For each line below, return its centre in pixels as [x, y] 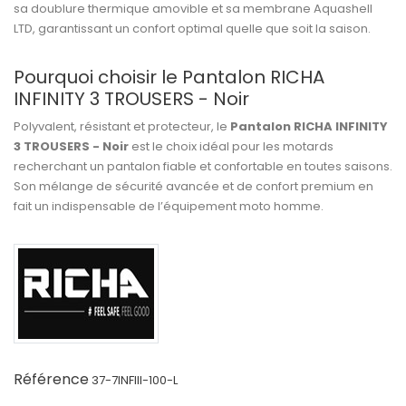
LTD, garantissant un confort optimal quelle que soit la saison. [192, 29]
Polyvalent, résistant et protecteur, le [122, 126]
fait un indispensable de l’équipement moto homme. [169, 206]
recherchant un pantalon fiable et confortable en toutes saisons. [203, 166]
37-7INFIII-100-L [135, 380]
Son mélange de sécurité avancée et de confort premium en [193, 186]
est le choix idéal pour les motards [231, 146]
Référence [51, 379]
